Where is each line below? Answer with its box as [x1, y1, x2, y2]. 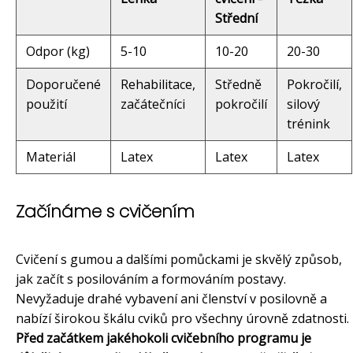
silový [287, 95, 320, 113]
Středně [215, 76, 262, 94]
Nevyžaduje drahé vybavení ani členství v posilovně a [16, 290, 327, 308]
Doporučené [26, 76, 101, 94]
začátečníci [121, 95, 185, 113]
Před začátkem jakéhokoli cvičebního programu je [16, 329, 311, 347]
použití [26, 95, 67, 113]
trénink [287, 115, 330, 133]
